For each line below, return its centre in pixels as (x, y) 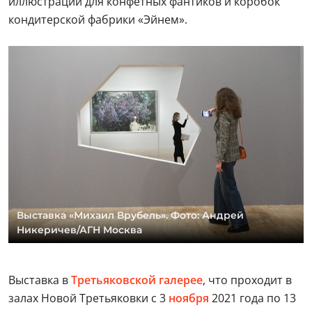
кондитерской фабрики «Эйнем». (98, 19)
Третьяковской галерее (137, 280)
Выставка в (40, 280)
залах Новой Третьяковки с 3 (88, 298)
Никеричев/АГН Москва (79, 229)
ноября (189, 298)
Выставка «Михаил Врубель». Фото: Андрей (130, 215)
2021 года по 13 (252, 298)
